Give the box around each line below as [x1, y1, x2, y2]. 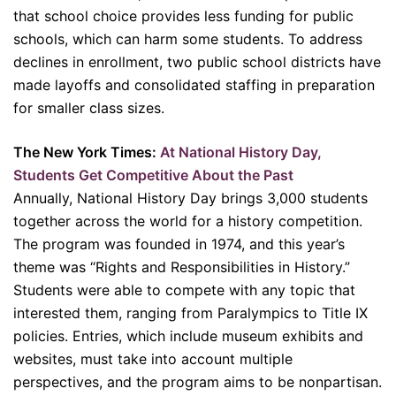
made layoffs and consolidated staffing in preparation [13, 75, 375, 94]
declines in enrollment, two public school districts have [13, 52, 381, 71]
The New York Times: [13, 142, 160, 161]
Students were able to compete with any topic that [13, 280, 355, 299]
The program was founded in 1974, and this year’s [13, 234, 345, 253]
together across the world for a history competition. [13, 211, 362, 230]
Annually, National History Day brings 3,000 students [13, 188, 368, 207]
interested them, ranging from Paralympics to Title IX [13, 303, 368, 322]
